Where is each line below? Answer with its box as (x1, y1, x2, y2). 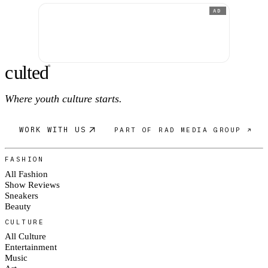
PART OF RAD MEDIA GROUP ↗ (114, 126, 253, 134)
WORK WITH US (19, 126, 87, 134)
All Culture (5, 231, 46, 242)
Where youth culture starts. (5, 93, 122, 105)
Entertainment (5, 242, 57, 252)
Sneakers (5, 190, 38, 200)
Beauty (5, 200, 31, 211)
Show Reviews (5, 179, 60, 190)
